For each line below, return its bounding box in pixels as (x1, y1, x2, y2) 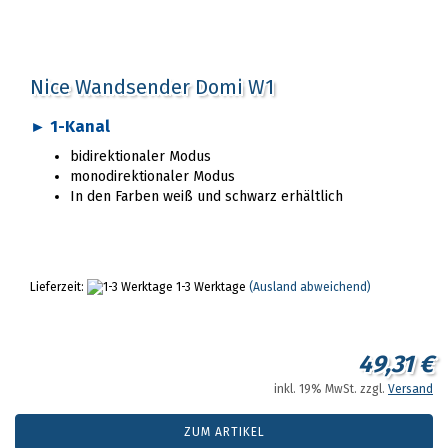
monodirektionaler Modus (70, 168, 235, 185)
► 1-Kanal (30, 117, 110, 136)
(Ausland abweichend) (249, 280, 371, 294)
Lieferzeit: (30, 280, 87, 294)
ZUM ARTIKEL (183, 425, 265, 439)
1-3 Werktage (173, 280, 246, 294)
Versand (388, 382, 433, 396)
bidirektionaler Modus (70, 148, 211, 165)
